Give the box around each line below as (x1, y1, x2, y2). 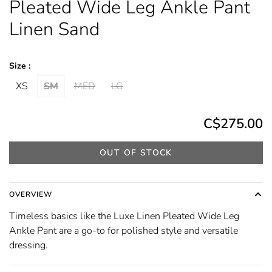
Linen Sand (9, 16, 100, 42)
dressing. (9, 238, 48, 252)
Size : (9, 59, 30, 72)
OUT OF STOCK (100, 146, 172, 158)
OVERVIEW (9, 189, 52, 199)
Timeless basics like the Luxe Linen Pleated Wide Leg (9, 209, 239, 223)
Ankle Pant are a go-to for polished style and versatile (9, 223, 238, 237)
